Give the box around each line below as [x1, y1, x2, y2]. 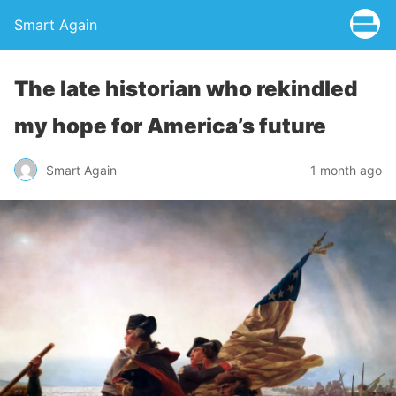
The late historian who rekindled [14, 76, 357, 102]
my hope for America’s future [14, 113, 326, 139]
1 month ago [310, 162, 382, 178]
